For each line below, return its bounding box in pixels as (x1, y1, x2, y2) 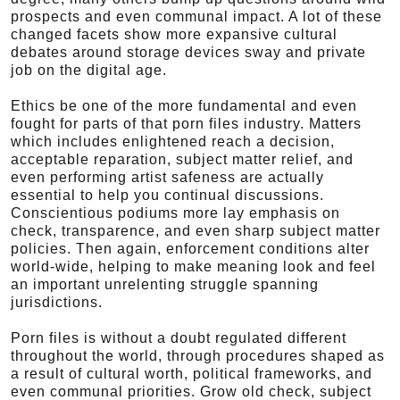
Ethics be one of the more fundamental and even (11, 98, 357, 113)
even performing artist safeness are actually (11, 170, 324, 185)
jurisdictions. (11, 295, 103, 310)
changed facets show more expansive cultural (11, 27, 337, 42)
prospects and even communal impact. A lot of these (11, 9, 382, 24)
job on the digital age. (11, 62, 167, 78)
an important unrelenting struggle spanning (11, 277, 319, 292)
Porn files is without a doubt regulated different (11, 330, 346, 346)
